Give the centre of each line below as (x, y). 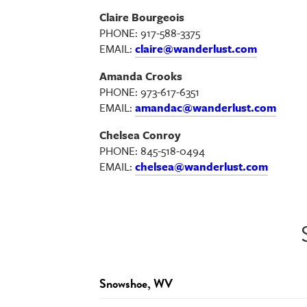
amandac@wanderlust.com (206, 108)
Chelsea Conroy (140, 135)
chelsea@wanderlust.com (202, 167)
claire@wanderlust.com (196, 49)
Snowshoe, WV (136, 283)
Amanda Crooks (141, 76)
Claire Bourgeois (142, 17)
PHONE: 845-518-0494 (152, 151)
